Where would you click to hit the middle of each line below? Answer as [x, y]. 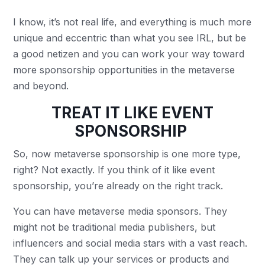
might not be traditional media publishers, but [114, 227]
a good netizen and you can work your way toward [129, 54]
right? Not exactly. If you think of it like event [114, 170]
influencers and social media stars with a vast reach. [130, 243]
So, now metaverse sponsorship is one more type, [127, 154]
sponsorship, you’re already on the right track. [120, 186]
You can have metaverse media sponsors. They [120, 211]
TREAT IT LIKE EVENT [132, 113]
